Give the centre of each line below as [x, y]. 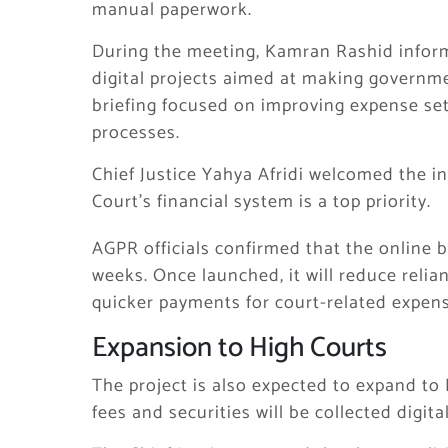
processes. [136, 133]
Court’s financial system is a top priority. [261, 202]
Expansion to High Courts [239, 348]
